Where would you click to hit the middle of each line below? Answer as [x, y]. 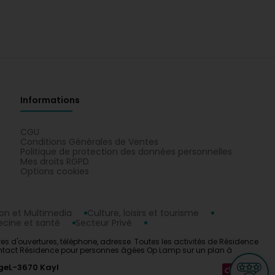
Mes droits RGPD [55, 161]
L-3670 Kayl [34, 267]
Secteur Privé [104, 223]
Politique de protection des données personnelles [126, 152]
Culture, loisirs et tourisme [143, 213]
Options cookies [55, 171]
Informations [50, 100]
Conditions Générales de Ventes [89, 142]
